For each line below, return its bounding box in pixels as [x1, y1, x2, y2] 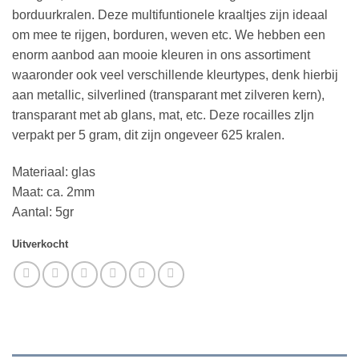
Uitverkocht [12, 238, 68, 251]
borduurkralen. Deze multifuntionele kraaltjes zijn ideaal [12, 7, 328, 22]
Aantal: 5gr [12, 204, 74, 219]
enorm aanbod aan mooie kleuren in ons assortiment [12, 47, 310, 62]
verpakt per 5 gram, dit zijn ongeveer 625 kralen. [12, 127, 284, 142]
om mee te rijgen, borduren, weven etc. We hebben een [12, 27, 325, 42]
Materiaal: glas [12, 164, 95, 179]
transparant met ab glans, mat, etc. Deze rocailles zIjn [12, 107, 314, 122]
